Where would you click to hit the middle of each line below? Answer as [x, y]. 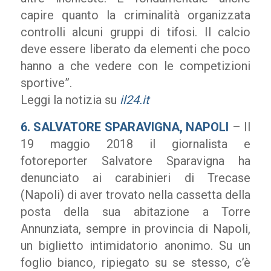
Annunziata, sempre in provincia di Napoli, [135, 229]
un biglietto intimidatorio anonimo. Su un [135, 246]
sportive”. [46, 83]
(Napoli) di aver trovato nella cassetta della [135, 195]
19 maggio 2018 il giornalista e [135, 144]
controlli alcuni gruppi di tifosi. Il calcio [135, 32]
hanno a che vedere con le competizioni [135, 66]
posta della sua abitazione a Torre [135, 212]
